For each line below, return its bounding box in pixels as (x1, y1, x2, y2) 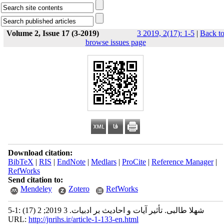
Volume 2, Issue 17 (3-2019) (6, 29, 99, 37)
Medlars (90, 157, 116, 166)
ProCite (121, 157, 146, 166)
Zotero (68, 184, 89, 193)
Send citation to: (7, 175, 63, 184)
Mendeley (20, 184, 52, 193)
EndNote (56, 157, 85, 166)
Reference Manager (151, 157, 213, 166)
